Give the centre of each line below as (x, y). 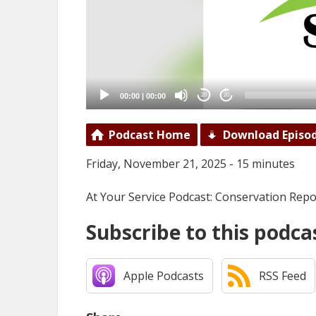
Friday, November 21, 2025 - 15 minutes (190, 163)
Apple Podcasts (164, 275)
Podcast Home (150, 134)
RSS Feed (282, 275)
